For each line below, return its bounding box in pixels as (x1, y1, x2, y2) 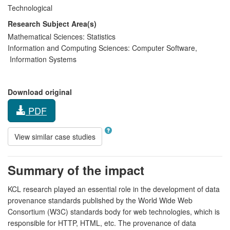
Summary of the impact (8, 161, 144, 179)
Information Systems (8, 53, 76, 64)
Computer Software (130, 42, 195, 53)
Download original (8, 86, 72, 97)
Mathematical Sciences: (8, 31, 85, 42)
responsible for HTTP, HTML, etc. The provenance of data (8, 217, 196, 228)
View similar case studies (14, 131, 95, 142)
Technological (8, 2, 52, 13)
